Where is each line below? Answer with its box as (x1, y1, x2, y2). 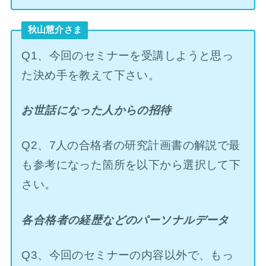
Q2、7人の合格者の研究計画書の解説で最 (21, 139, 240, 152)
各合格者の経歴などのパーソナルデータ (21, 213, 229, 226)
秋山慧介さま (27, 25, 83, 35)
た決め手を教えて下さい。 (21, 68, 160, 81)
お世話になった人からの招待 (21, 104, 172, 117)
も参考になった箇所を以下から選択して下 (21, 159, 241, 172)
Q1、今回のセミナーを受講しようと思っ (21, 49, 234, 62)
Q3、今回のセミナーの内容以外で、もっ (21, 249, 234, 262)
